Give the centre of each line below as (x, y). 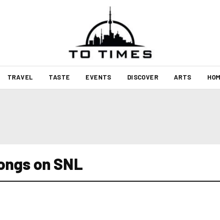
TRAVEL (20, 77)
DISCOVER (142, 77)
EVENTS (98, 77)
